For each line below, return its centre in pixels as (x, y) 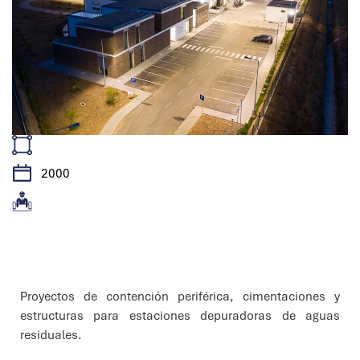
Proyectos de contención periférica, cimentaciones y (180, 297)
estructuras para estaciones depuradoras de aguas (180, 316)
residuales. (51, 335)
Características (66, 258)
